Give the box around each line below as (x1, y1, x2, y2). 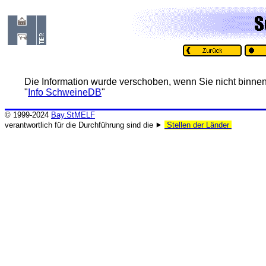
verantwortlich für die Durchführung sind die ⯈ (5, 121, 164, 129)
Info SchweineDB (28, 87, 102, 97)
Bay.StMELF (51, 110, 95, 119)
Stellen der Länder (164, 121, 232, 129)
